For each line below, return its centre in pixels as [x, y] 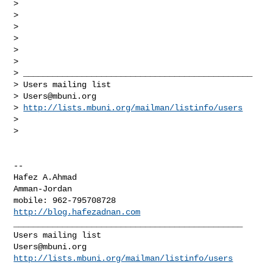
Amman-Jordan [43, 189]
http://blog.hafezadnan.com [77, 212]
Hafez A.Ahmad [45, 177]
